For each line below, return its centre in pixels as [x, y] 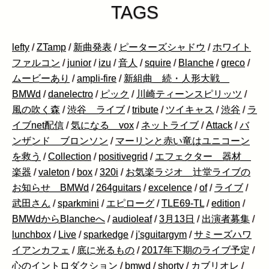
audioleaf [132, 219]
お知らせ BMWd [50, 188]
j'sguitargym [161, 235]
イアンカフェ [41, 250]
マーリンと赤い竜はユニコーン [183, 141]
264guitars [119, 188]
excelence [170, 188]
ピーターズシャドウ [162, 47]
